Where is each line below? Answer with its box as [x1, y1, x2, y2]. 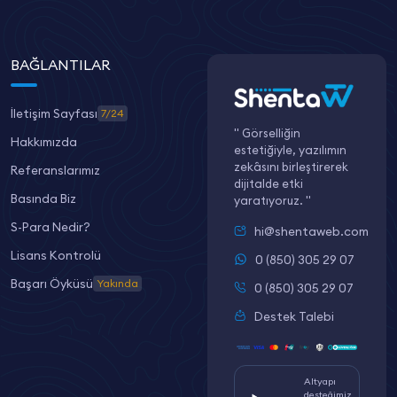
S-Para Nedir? [11, 218, 90, 235]
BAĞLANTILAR [11, 55, 111, 74]
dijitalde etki [234, 175, 303, 191]
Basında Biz [11, 190, 76, 206]
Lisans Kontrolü [11, 246, 101, 263]
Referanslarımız [11, 161, 100, 178]
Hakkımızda [11, 133, 77, 150]
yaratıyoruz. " [234, 192, 311, 207]
